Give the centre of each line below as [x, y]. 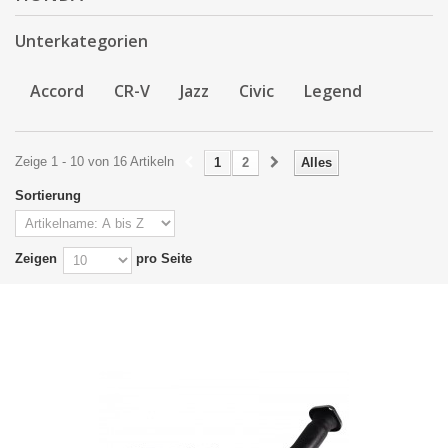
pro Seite [162, 258]
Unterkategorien [81, 41]
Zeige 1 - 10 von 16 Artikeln [94, 161]
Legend [333, 91]
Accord [57, 91]
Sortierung [48, 195]
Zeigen [36, 258]
